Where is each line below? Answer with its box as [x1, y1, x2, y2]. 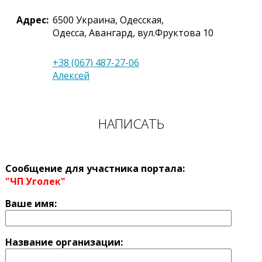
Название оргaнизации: [5, 236, 123, 249]
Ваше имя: [5, 197, 57, 211]
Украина [75, 13, 115, 27]
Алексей [52, 69, 89, 82]
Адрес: [16, 13, 49, 27]
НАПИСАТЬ [98, 115, 164, 133]
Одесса [52, 26, 84, 40]
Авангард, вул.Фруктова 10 [88, 26, 213, 40]
